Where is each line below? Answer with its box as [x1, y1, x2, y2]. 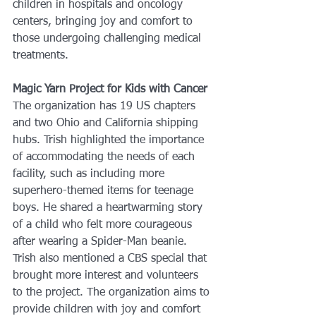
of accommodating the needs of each [13, 152, 198, 164]
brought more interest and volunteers [13, 270, 202, 282]
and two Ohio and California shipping [13, 118, 202, 130]
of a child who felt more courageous [13, 219, 195, 231]
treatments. [13, 50, 68, 62]
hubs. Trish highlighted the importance [13, 135, 207, 147]
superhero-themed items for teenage [13, 186, 197, 197]
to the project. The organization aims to [13, 287, 213, 299]
